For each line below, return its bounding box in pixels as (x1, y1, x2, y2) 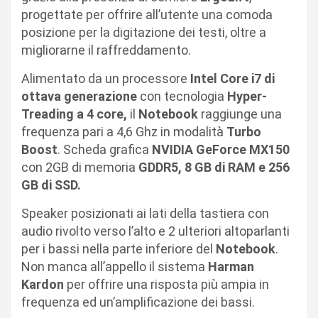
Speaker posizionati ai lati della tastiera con (21, 205, 269, 221)
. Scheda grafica (57, 141, 152, 157)
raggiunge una (198, 106, 282, 121)
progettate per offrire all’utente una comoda (21, 6, 273, 22)
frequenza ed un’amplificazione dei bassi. (21, 294, 255, 309)
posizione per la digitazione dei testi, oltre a (21, 24, 266, 40)
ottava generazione (21, 88, 137, 104)
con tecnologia (137, 88, 227, 104)
